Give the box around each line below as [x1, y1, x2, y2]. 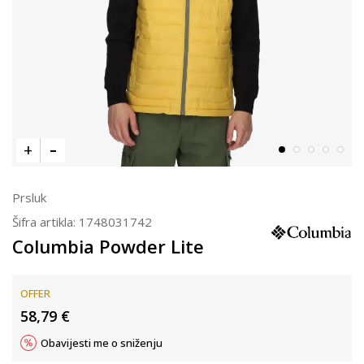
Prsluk [12, 189, 46, 206]
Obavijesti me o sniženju [41, 336, 162, 350]
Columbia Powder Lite [12, 234, 204, 258]
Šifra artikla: [12, 214, 79, 230]
